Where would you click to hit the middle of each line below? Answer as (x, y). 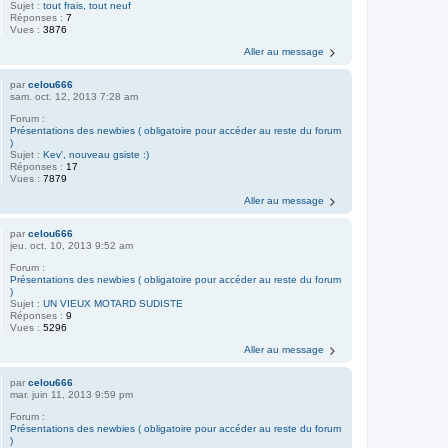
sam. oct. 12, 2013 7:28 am (74, 97)
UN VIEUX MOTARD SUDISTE (113, 304)
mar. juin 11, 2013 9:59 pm (72, 395)
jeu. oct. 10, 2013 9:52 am (72, 246)
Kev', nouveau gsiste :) (96, 155)
